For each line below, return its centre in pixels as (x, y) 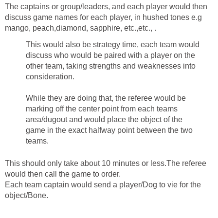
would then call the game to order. (63, 174)
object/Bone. (27, 195)
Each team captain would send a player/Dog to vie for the (103, 184)
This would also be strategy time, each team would (113, 44)
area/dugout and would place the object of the (104, 119)
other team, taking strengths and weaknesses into (111, 66)
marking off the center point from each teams (102, 109)
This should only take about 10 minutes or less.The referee (106, 163)
